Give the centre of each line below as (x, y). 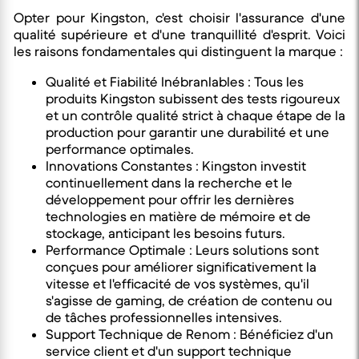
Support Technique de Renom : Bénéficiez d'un (190, 335)
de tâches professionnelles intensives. (164, 318)
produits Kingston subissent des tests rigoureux (193, 99)
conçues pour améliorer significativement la (181, 268)
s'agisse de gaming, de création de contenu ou (189, 301)
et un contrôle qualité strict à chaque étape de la (196, 116)
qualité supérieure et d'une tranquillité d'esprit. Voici (179, 35)
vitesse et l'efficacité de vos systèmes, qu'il (177, 284)
